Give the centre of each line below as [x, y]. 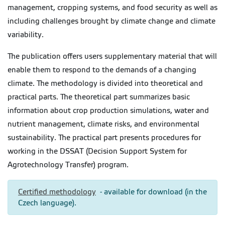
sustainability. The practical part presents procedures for [104, 138]
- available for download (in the [151, 192]
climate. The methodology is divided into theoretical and [105, 84]
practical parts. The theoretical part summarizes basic [99, 97]
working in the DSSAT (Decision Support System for [97, 151]
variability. [26, 35]
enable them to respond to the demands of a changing [102, 70]
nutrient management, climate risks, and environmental [103, 124]
